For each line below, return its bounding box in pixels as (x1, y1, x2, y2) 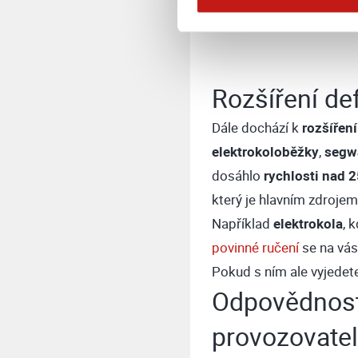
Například (211, 213, 273, 233)
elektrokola (272, 213, 343, 233)
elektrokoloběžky (211, 141, 319, 161)
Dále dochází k (211, 117, 302, 137)
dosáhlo (211, 165, 264, 185)
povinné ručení (211, 237, 299, 257)
